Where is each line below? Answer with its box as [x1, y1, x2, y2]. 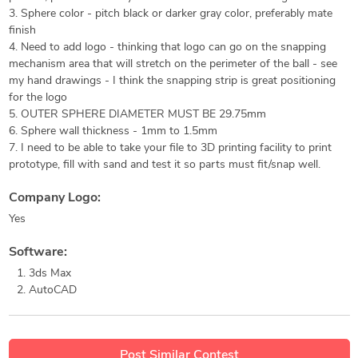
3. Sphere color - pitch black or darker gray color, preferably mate [8, 8, 332, 20]
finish [8, 25, 36, 37]
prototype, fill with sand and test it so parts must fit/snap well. [8, 159, 320, 171]
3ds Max [28, 268, 71, 280]
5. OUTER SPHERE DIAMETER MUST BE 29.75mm [8, 109, 266, 121]
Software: [8, 246, 67, 259]
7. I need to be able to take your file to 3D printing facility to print [8, 142, 332, 154]
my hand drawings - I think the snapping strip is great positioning [8, 75, 336, 87]
